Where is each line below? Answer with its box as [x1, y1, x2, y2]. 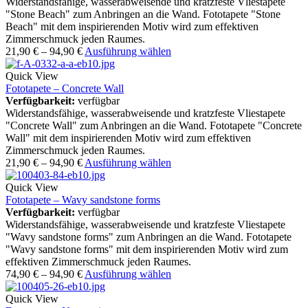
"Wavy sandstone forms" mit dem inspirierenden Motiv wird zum [5, 243, 288, 256]
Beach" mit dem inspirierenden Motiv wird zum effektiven [5, 21, 258, 33]
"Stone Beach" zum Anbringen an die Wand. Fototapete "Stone [5, 8, 280, 21]
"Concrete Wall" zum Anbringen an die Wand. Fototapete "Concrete [5, 120, 302, 132]
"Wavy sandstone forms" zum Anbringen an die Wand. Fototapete [5, 231, 291, 243]
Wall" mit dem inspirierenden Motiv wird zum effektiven [5, 132, 251, 144]
